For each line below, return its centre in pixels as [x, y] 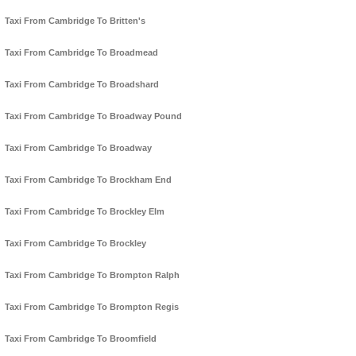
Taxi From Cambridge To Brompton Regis [92, 307]
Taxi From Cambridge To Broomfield [81, 339]
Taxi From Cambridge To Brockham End [88, 180]
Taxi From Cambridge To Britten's [75, 21]
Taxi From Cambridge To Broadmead [81, 53]
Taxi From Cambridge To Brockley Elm [85, 212]
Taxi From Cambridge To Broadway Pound [93, 116]
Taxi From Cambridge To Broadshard [82, 85]
